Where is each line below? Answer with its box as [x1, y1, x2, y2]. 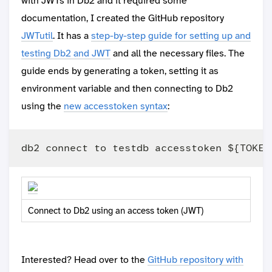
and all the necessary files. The [110, 47, 245, 60]
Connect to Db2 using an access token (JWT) [28, 205, 203, 217]
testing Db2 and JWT [21, 47, 110, 60]
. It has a [53, 29, 91, 42]
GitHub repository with [148, 253, 243, 267]
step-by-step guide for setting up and [91, 29, 251, 42]
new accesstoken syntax [64, 100, 168, 113]
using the [21, 100, 64, 113]
